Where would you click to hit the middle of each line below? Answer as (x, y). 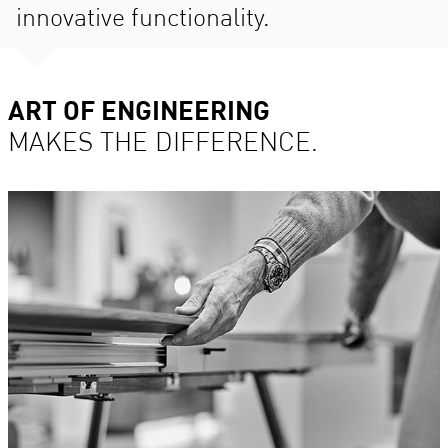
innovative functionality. (143, 20)
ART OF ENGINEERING (139, 113)
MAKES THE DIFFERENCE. (163, 144)
